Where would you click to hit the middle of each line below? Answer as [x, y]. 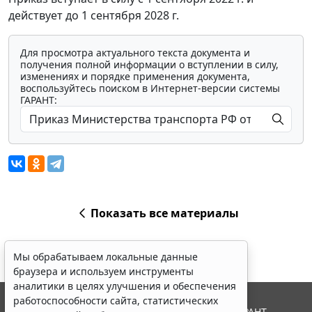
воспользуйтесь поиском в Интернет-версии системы [150, 88]
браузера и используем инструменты [103, 271]
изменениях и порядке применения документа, [135, 77]
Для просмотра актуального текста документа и [135, 53]
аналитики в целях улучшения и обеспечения [125, 286]
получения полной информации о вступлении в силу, [149, 65]
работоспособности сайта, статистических [116, 301]
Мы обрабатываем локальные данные [106, 257]
